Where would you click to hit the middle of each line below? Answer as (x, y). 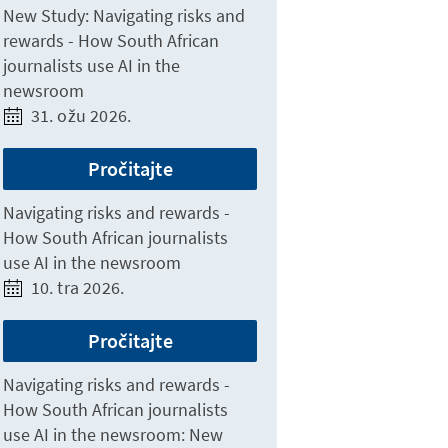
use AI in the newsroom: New (113, 434)
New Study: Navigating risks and (124, 15)
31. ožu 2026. (81, 115)
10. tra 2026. (77, 287)
